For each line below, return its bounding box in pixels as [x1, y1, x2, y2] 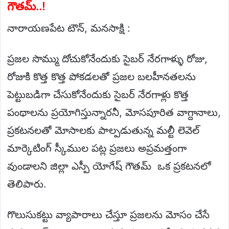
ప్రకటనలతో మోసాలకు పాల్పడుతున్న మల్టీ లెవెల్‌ [7, 124, 199, 136]
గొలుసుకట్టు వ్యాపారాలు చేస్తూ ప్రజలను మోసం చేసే [7, 208, 210, 221]
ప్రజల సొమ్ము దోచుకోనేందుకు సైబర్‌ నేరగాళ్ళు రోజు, [7, 52, 208, 65]
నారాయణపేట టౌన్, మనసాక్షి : [7, 21, 130, 34]
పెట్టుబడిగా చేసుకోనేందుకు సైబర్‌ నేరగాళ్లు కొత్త [7, 88, 189, 101]
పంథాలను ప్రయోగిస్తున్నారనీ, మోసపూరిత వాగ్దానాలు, [7, 106, 221, 119]
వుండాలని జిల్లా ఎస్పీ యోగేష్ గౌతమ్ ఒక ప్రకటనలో [7, 159, 211, 172]
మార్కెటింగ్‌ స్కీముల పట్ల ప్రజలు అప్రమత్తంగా [7, 142, 187, 154]
